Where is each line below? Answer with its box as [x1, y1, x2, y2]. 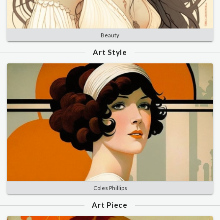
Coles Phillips [93, 185, 127, 192]
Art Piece [92, 200, 128, 210]
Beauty [101, 31, 119, 38]
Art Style [93, 47, 127, 56]
